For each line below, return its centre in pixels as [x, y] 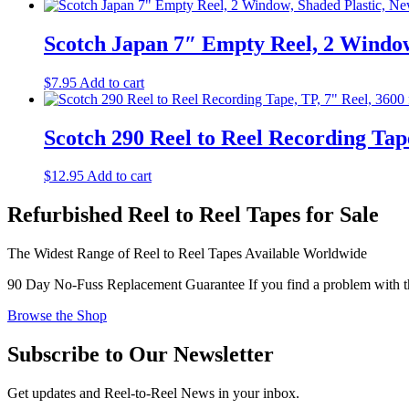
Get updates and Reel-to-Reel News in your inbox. [153, 393]
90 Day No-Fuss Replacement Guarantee [126, 285]
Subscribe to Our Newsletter [141, 355]
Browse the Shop [57, 316]
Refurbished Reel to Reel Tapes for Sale [193, 215]
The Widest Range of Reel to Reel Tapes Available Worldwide [187, 254]
